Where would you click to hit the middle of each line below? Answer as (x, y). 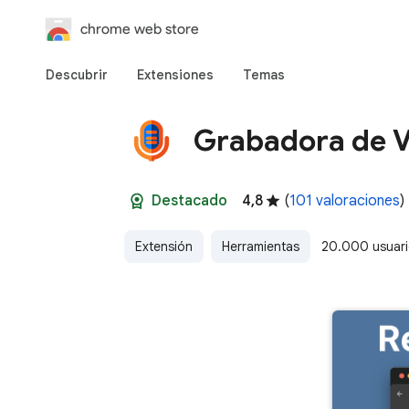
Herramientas (261, 246)
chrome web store (140, 29)
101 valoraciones (345, 201)
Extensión (164, 246)
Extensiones (175, 75)
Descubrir (77, 75)
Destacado (189, 201)
